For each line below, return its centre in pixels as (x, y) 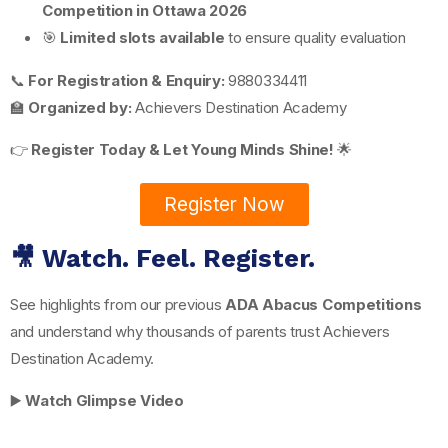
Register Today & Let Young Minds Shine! (182, 149)
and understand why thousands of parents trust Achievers (200, 331)
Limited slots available (142, 37)
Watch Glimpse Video (104, 400)
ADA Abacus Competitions (323, 304)
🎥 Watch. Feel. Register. (162, 258)
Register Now (224, 204)
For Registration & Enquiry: (126, 80)
